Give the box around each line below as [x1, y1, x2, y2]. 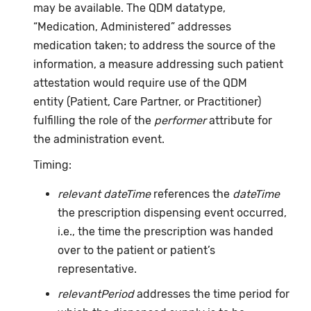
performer [154, 114, 210, 128]
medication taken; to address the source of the [33, 39, 276, 53]
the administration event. [33, 133, 165, 146]
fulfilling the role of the [33, 114, 155, 128]
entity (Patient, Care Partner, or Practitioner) [33, 95, 262, 109]
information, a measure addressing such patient [33, 58, 284, 72]
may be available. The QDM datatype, [33, 1, 226, 15]
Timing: [33, 158, 72, 172]
